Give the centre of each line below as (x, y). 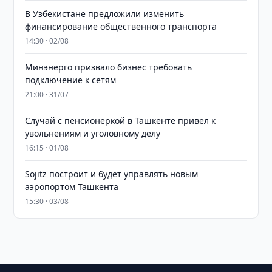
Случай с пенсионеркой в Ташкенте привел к (121, 121)
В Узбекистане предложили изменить (105, 14)
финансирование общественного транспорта (121, 26)
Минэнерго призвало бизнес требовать (109, 67)
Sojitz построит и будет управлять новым (112, 174)
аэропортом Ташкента (72, 187)
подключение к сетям (71, 80)
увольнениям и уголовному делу (93, 133)
